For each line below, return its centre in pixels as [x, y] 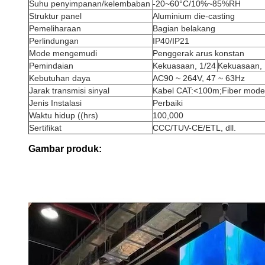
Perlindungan [54, 41]
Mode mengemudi [63, 53]
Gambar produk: [65, 149]
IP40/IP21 [171, 41]
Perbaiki [168, 103]
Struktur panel [55, 16]
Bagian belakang [184, 28]
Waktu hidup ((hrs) [64, 115]
